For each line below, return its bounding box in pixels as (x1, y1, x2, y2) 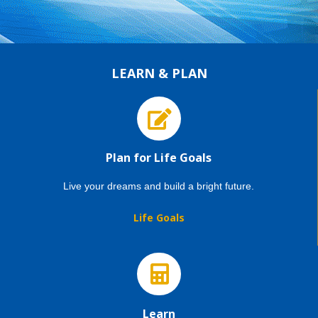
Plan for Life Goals (106, 150, 212, 165)
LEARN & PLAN (111, 65, 207, 82)
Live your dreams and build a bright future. (63, 180, 254, 192)
